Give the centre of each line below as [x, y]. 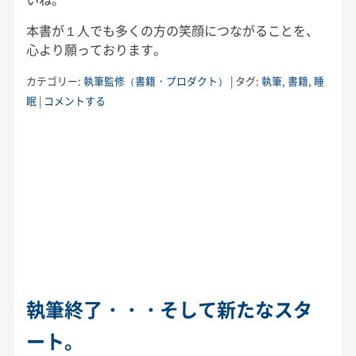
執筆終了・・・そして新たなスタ [169, 309]
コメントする [74, 100]
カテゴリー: [54, 80]
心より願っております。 [96, 49]
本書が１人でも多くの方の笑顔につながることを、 [172, 30]
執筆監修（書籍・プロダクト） [155, 80]
